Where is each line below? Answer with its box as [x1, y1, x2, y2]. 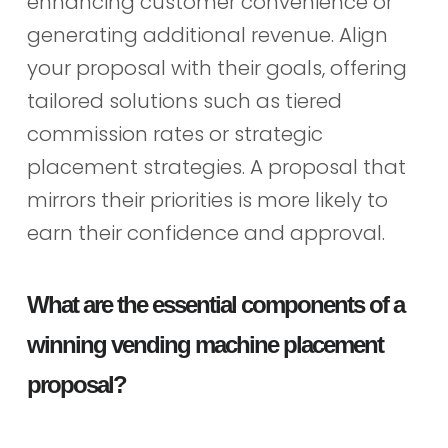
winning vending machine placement [26, 330, 383, 358]
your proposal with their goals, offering [26, 54, 407, 83]
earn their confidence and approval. [26, 219, 385, 248]
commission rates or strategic [26, 120, 323, 149]
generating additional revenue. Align [26, 21, 388, 50]
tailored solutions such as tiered [26, 87, 342, 116]
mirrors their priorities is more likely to [26, 186, 388, 215]
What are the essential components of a [26, 290, 404, 318]
